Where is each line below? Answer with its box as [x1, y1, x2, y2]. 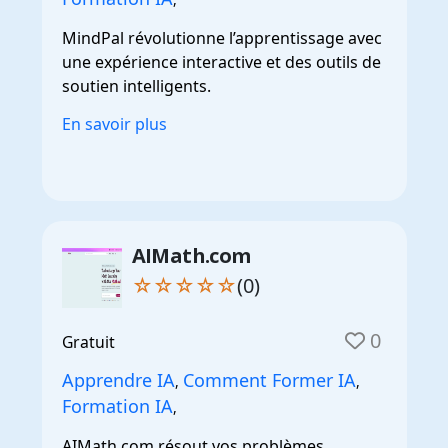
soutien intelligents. [61, 74, 211, 97]
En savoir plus [61, 112, 167, 135]
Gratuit [61, 330, 115, 353]
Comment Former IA [182, 367, 356, 392]
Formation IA [61, 393, 173, 418]
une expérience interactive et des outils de [61, 50, 381, 73]
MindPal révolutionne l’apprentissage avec [61, 26, 382, 49]
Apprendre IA [61, 367, 175, 392]
